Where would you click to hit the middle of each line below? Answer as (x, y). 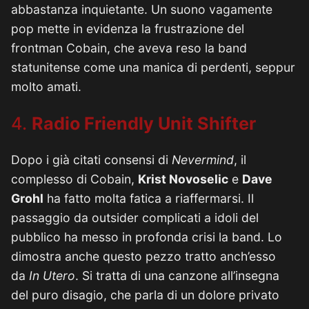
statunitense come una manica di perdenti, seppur (153, 67)
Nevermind (203, 160)
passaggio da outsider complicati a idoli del (135, 218)
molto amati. (46, 87)
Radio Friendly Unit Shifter (144, 123)
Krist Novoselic (183, 179)
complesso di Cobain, (74, 179)
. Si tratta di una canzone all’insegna (177, 276)
